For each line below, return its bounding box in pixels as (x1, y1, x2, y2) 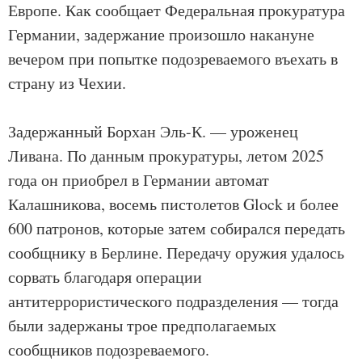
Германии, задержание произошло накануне (8, 23, 314, 46)
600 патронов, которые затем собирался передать (8, 217, 345, 240)
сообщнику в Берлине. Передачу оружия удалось (8, 242, 344, 264)
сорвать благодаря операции (8, 266, 202, 288)
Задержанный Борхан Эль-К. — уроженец (8, 120, 298, 143)
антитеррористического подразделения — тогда (8, 290, 339, 313)
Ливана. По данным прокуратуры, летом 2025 (8, 145, 324, 167)
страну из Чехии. (8, 72, 126, 95)
